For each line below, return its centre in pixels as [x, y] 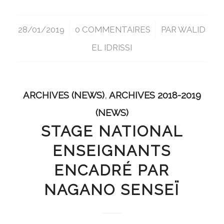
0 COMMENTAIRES [113, 30]
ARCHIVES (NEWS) [63, 95]
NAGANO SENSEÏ [112, 190]
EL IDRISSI [112, 48]
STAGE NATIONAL [112, 131]
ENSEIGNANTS [112, 151]
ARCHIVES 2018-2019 [155, 95]
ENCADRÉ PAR [112, 170]
